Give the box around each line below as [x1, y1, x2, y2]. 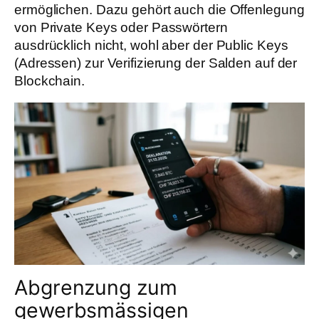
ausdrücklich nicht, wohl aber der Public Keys [14, 37, 288, 53]
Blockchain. [14, 73, 85, 88]
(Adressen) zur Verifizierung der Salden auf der [14, 55, 298, 70]
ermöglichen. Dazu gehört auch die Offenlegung [14, 1, 305, 17]
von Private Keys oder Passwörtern [14, 19, 228, 35]
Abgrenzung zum [14, 275, 177, 300]
